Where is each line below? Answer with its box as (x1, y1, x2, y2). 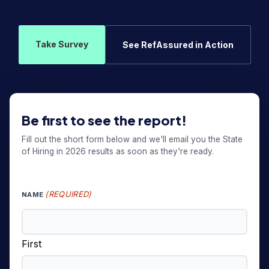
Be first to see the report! (22, 112, 187, 128)
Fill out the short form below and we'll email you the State (22, 134, 243, 144)
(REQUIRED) (45, 189, 92, 199)
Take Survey (35, 39, 88, 49)
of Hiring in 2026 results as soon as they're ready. (22, 147, 214, 156)
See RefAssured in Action (122, 40, 234, 50)
